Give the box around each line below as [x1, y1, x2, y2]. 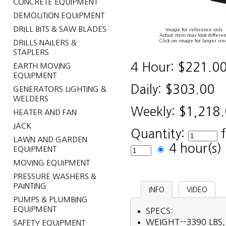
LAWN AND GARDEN [13, 136, 87, 143]
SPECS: [146, 207, 174, 215]
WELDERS [13, 95, 48, 102]
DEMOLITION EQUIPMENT [13, 12, 104, 19]
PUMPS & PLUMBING [13, 196, 88, 203]
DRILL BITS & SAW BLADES [13, 25, 106, 33]
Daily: [131, 83, 162, 96]
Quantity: [131, 128, 189, 140]
